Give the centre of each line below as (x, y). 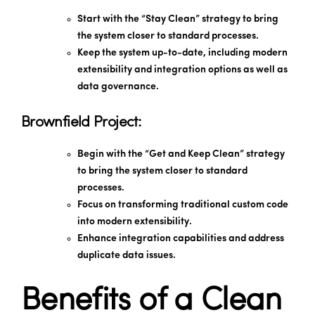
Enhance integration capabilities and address (181, 238)
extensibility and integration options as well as (182, 70)
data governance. (118, 86)
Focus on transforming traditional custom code (183, 205)
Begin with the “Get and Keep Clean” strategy (181, 154)
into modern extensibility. (135, 221)
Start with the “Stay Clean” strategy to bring (178, 19)
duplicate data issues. (127, 255)
